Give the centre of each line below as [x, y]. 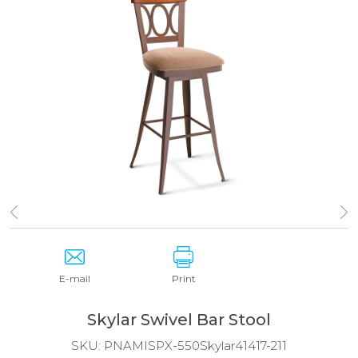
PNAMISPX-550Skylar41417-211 [195, 346]
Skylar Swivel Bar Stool [179, 320]
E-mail [75, 279]
